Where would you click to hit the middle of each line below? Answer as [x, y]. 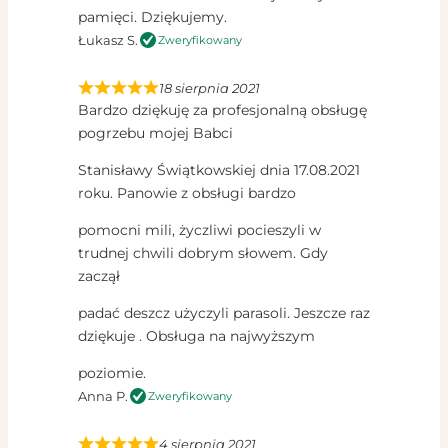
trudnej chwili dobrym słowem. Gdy [203, 253]
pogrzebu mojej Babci [155, 133]
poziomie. [112, 373]
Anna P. [103, 396]
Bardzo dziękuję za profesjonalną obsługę [222, 110]
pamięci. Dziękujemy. [152, 17]
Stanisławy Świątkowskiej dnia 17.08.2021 [219, 170]
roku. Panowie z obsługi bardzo [187, 193]
